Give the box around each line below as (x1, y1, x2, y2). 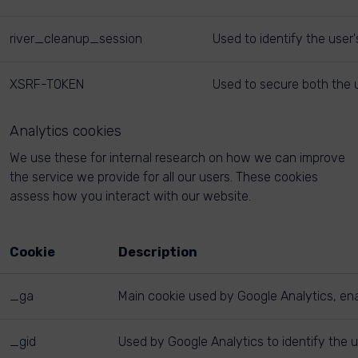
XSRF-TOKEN (10, 77, 84, 92)
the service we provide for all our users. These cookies (10, 169, 318, 185)
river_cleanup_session (10, 31, 142, 46)
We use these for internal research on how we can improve (10, 150, 345, 165)
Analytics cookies (10, 122, 121, 140)
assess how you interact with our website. (10, 189, 251, 204)
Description (118, 245, 197, 260)
